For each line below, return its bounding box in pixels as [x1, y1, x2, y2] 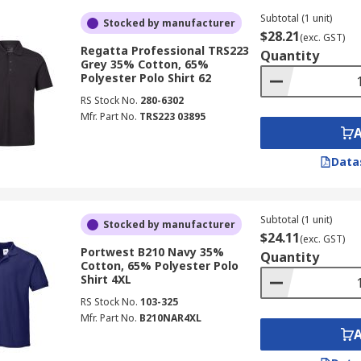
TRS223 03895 [139, 110, 205, 123]
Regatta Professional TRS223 [80, 43, 249, 58]
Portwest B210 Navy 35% [80, 244, 224, 259]
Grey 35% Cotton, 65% [80, 56, 209, 72]
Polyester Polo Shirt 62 [80, 70, 211, 85]
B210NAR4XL [139, 311, 201, 325]
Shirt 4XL [80, 272, 131, 287]
